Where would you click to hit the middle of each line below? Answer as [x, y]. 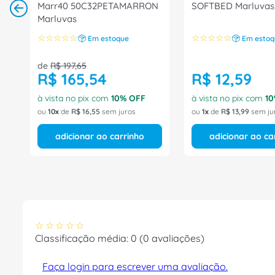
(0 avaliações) [172, 238]
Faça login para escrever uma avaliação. [135, 266]
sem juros [118, 111]
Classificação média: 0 [86, 238]
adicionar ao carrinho [100, 136]
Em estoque [108, 38]
